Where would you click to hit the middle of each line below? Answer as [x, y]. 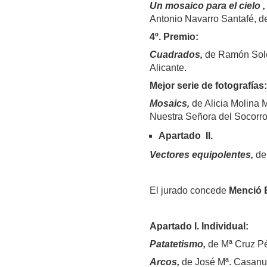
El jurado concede [189, 191]
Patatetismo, [178, 244]
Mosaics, [169, 104]
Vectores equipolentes [200, 155]
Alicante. [168, 68]
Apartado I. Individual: [199, 226]
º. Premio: [176, 37]
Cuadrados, [176, 55]
